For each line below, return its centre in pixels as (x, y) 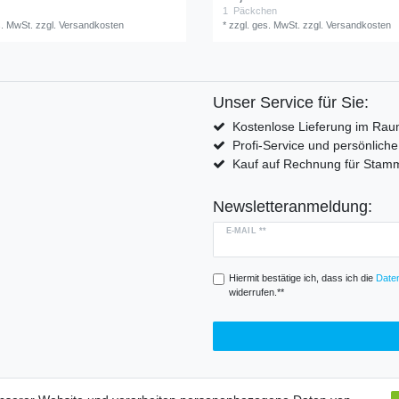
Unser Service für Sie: (291, 102)
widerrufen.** (256, 293)
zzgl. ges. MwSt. (265, 24)
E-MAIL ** (246, 230)
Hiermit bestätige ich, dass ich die (302, 278)
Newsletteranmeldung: (293, 206)
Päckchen (254, 10)
